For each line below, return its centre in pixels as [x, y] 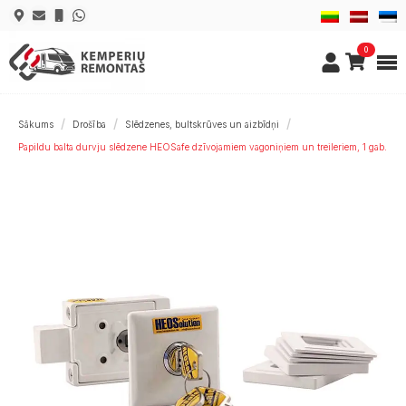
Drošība [89, 124]
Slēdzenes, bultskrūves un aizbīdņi [202, 124]
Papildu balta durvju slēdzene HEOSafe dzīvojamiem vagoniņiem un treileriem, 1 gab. [203, 147]
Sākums [36, 124]
